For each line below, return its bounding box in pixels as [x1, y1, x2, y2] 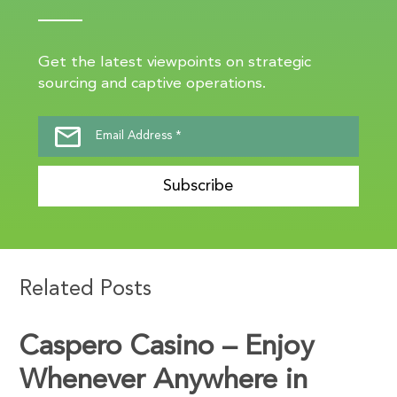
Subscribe [163, 177, 234, 194]
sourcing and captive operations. [37, 75, 266, 91]
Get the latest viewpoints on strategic [37, 54, 311, 70]
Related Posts [19, 278, 152, 300]
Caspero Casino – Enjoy [19, 332, 315, 362]
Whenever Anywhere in [19, 366, 308, 395]
